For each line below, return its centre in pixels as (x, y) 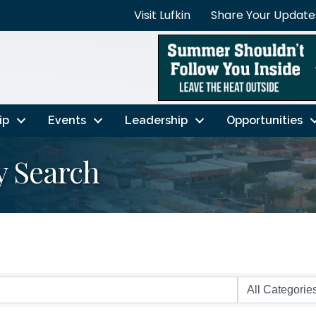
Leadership (156, 120)
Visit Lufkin (162, 15)
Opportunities (264, 120)
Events (67, 120)
